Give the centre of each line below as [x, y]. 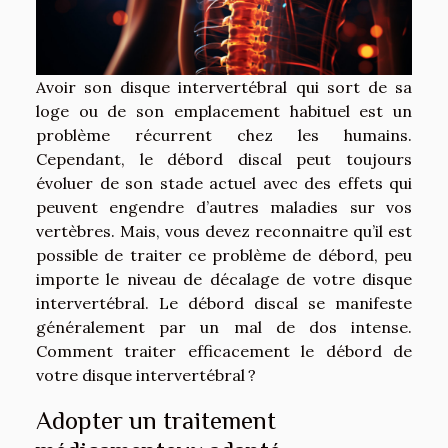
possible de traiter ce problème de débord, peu [224, 255]
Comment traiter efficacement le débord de [224, 351]
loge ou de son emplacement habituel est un [224, 111]
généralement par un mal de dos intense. [224, 327]
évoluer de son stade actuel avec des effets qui [224, 183]
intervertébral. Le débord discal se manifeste [224, 303]
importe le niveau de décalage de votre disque [224, 279]
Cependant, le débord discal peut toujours [224, 159]
